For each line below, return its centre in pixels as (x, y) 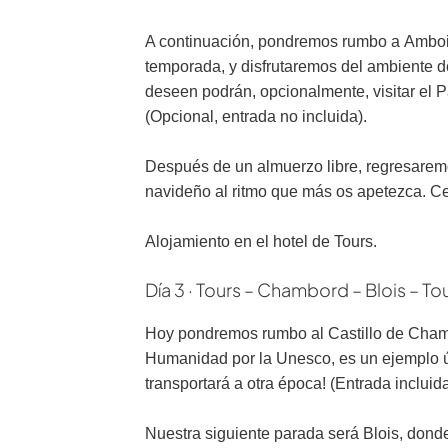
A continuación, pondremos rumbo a (272, 41)
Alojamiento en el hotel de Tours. (261, 241)
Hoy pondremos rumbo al (234, 333)
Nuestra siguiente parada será (252, 433)
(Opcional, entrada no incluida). (256, 116)
